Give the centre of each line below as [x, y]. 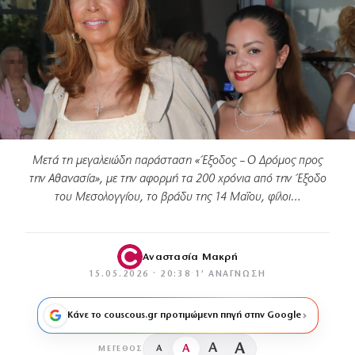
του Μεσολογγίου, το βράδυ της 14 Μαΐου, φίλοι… [177, 198]
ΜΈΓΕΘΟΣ [120, 349]
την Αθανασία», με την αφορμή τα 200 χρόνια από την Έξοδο [177, 179]
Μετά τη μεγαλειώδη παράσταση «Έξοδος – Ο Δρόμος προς [177, 161]
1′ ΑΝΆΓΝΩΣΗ [230, 275]
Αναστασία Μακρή [190, 257]
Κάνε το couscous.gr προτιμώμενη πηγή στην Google [184, 316]
